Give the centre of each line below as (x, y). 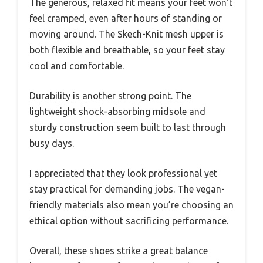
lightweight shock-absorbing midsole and (117, 112)
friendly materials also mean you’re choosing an (131, 205)
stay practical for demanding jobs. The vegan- (127, 189)
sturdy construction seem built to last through (128, 128)
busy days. (52, 144)
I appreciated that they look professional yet (123, 173)
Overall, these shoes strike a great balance (119, 251)
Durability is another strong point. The (110, 96)
